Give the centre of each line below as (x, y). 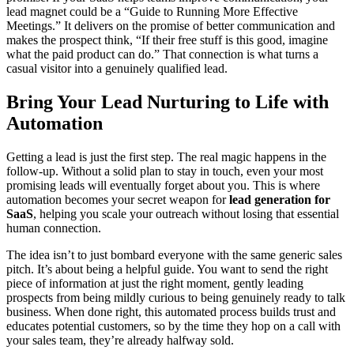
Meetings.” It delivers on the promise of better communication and (171, 26)
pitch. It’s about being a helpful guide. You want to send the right (167, 269)
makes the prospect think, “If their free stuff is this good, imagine (167, 40)
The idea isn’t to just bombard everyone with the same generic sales (174, 255)
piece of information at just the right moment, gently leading (155, 284)
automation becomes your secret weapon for (118, 200)
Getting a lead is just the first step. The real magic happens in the (166, 157)
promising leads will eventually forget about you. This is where (163, 186)
